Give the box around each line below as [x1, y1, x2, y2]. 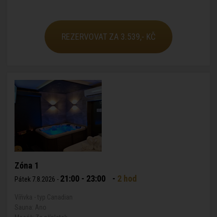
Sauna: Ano [15, 203, 46, 211]
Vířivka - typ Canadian [15, 193, 73, 201]
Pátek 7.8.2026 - [15, 175, 60, 184]
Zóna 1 [15, 160, 39, 170]
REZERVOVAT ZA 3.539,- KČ [62, 31, 155, 42]
